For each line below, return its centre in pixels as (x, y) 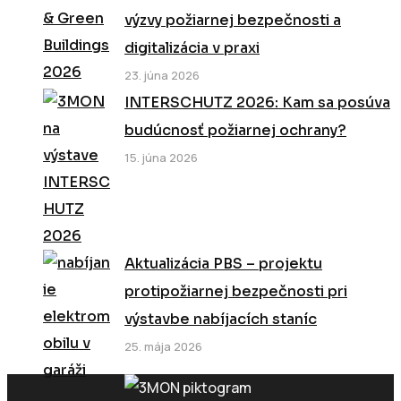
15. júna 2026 (161, 158)
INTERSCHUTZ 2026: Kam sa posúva (257, 103)
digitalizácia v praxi (192, 48)
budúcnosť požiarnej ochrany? (235, 131)
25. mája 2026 (163, 347)
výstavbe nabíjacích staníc (221, 320)
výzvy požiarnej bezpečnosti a (233, 21)
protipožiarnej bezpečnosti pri (236, 292)
